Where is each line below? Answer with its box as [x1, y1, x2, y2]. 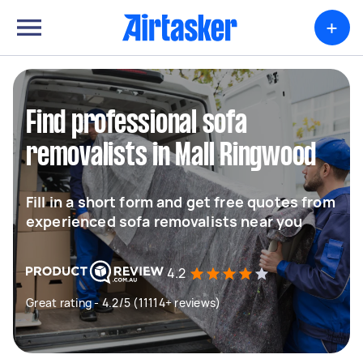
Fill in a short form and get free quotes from [26, 192, 335, 211]
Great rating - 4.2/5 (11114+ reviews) [26, 295, 221, 310]
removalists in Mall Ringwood [26, 142, 316, 171]
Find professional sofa [26, 109, 247, 139]
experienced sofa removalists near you [26, 211, 303, 231]
